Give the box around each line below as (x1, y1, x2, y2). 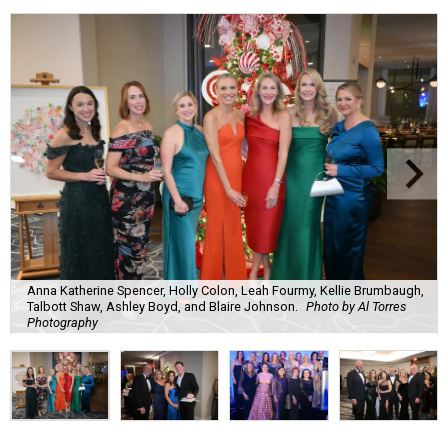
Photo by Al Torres (306, 298, 406, 314)
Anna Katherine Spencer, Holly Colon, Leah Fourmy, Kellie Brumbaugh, (27, 282, 424, 298)
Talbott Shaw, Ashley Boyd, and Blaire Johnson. (27, 298, 298, 314)
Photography (27, 314, 98, 330)
